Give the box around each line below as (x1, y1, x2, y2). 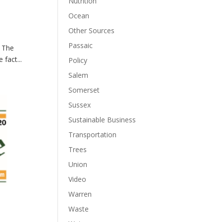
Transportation (68, 130, 117, 139)
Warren (68, 189, 92, 199)
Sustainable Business (68, 115, 136, 124)
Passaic (68, 41, 93, 50)
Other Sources (68, 26, 115, 35)
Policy (68, 55, 88, 65)
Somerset (68, 85, 100, 95)
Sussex (68, 100, 91, 110)
